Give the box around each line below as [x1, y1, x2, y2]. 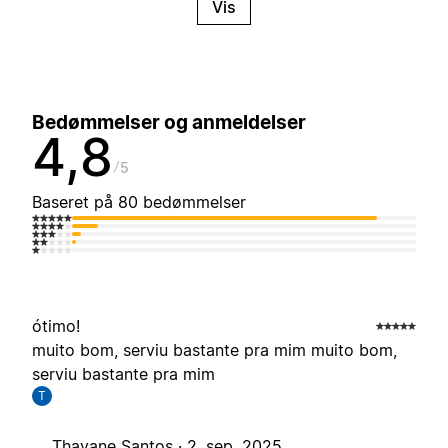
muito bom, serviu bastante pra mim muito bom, [32, 340, 397, 361]
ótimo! [32, 316, 80, 337]
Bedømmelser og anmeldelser [32, 111, 306, 135]
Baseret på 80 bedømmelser [32, 192, 246, 213]
